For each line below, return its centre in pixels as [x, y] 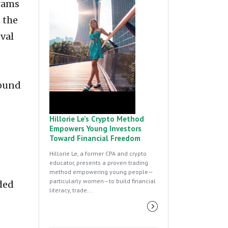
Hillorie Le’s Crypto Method [97, 119]
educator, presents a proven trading [99, 163]
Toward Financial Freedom [95, 138]
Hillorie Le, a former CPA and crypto [98, 154]
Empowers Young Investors [95, 129]
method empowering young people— [101, 172]
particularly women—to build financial [103, 181]
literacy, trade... [71, 190]
